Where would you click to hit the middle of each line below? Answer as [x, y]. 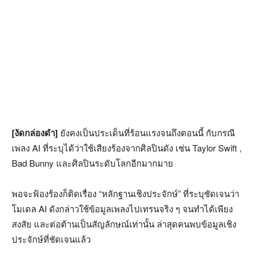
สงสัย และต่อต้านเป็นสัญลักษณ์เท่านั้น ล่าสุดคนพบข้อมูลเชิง [124, 223]
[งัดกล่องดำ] [35, 132]
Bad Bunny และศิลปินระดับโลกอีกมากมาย [92, 163]
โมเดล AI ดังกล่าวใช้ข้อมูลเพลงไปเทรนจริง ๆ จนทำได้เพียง [122, 208]
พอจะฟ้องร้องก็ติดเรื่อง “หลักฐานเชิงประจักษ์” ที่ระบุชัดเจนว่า [125, 193]
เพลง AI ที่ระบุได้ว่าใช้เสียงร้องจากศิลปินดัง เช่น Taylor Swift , [127, 147]
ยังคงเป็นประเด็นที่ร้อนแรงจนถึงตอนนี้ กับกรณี [146, 132]
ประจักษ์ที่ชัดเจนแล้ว [51, 239]
